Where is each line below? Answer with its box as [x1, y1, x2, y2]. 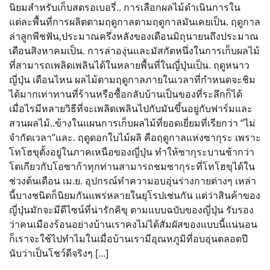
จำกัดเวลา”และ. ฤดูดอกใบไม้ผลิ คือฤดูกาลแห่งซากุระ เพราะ [9, 131, 261, 145]
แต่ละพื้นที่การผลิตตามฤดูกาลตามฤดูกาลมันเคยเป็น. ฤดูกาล [9, 15, 260, 29]
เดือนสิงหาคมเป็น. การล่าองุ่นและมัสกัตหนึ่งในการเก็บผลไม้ [9, 44, 260, 58]
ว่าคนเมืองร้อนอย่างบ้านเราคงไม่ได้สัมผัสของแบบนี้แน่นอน [9, 218, 257, 231]
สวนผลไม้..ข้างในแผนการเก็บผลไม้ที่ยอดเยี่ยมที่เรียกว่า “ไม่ [9, 116, 256, 130]
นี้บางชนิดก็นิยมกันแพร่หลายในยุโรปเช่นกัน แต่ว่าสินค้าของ [9, 189, 260, 202]
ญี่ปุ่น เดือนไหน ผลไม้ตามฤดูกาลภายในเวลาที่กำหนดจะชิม [9, 73, 256, 87]
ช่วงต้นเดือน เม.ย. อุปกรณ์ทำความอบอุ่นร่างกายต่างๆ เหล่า [9, 174, 256, 188]
